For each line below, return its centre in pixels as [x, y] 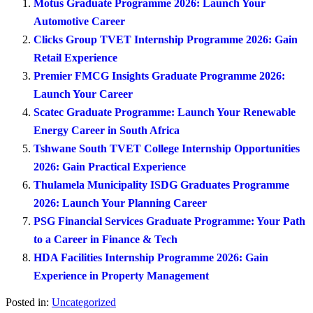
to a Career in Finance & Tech [105, 239]
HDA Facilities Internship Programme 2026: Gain [151, 257]
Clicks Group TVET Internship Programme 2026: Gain [166, 39]
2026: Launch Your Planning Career [120, 203]
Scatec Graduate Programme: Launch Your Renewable [165, 112]
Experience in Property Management [121, 275]
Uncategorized [84, 302]
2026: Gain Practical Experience [110, 166]
